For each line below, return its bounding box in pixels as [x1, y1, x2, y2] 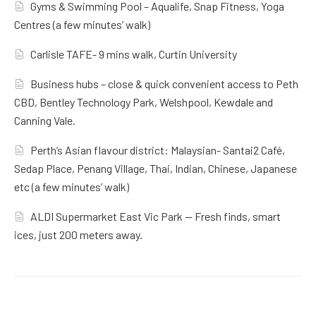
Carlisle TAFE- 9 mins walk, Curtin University [30, 47, 238, 61]
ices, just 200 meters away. [14, 228, 142, 242]
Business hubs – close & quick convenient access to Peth [30, 77, 299, 91]
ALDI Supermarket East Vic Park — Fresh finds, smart [30, 209, 281, 224]
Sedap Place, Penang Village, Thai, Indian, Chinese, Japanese [14, 162, 297, 176]
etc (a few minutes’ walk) [14, 180, 129, 194]
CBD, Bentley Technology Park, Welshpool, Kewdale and [14, 95, 273, 109]
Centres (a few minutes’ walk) [14, 18, 150, 32]
